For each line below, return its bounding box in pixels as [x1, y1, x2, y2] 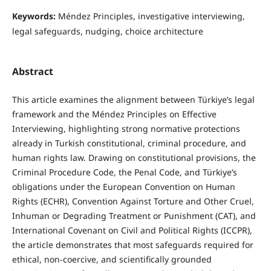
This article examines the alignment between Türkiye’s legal [11, 93, 255, 105]
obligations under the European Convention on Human [11, 180, 235, 192]
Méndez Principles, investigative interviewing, [57, 10, 245, 22]
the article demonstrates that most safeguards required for [11, 238, 253, 250]
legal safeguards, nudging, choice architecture [11, 25, 203, 38]
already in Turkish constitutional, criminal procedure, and [11, 137, 246, 149]
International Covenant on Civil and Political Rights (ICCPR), [11, 224, 252, 236]
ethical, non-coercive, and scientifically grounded [11, 253, 212, 265]
